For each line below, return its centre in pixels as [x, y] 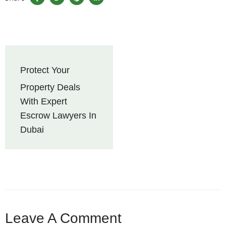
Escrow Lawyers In [58, 116]
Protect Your [45, 70]
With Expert [44, 101]
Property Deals [50, 87]
